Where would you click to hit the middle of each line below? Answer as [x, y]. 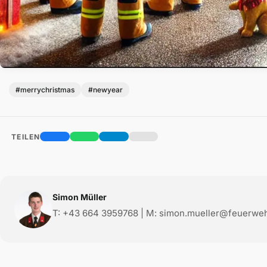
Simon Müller [80, 197]
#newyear [105, 89]
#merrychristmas [45, 89]
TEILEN [25, 136]
